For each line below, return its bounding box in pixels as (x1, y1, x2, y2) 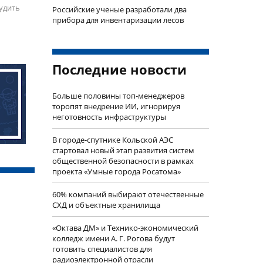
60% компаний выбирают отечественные (52, 189, 204, 200)
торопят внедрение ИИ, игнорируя (52, 101, 180, 112)
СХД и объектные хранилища (52, 200, 160, 211)
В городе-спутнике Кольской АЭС (52, 134, 173, 146)
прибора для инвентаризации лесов (52, 15, 184, 26)
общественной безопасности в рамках (52, 156, 194, 167)
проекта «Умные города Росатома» (52, 166, 181, 177)
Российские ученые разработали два (52, 4, 187, 15)
